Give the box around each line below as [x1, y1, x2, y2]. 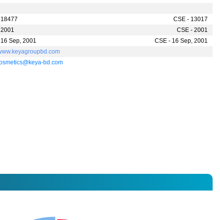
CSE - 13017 [173, 16, 208, 23]
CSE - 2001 [176, 27, 208, 34]
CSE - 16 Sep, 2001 [154, 37, 208, 45]
